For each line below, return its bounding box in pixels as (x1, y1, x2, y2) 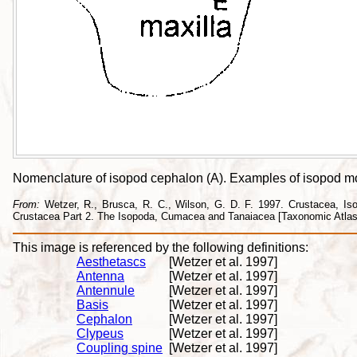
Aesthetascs (76, 255, 146, 269)
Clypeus (76, 327, 124, 341)
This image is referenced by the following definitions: (13, 241, 308, 255)
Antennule (76, 284, 135, 298)
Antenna (76, 269, 124, 284)
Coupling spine (76, 341, 163, 355)
